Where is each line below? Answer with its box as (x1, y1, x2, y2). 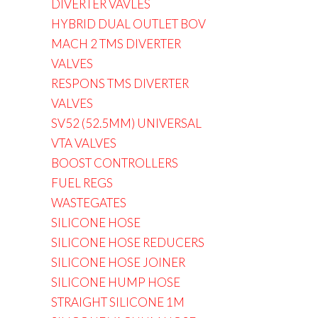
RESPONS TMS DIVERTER (51, 76, 189, 91)
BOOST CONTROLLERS (51, 155, 178, 170)
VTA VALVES (51, 136, 116, 150)
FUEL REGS (51, 175, 113, 190)
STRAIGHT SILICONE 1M (51, 295, 185, 309)
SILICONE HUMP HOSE (51, 275, 180, 290)
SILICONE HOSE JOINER (51, 255, 185, 270)
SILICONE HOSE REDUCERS (51, 235, 204, 250)
